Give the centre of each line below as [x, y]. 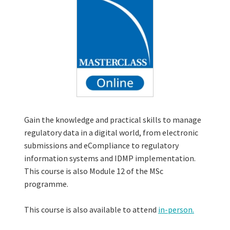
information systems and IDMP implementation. [110, 158]
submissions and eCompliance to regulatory [101, 146]
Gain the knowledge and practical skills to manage [113, 120]
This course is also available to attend [91, 210]
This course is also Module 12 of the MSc [94, 171]
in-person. [176, 210]
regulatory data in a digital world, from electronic [111, 133]
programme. [46, 184]
